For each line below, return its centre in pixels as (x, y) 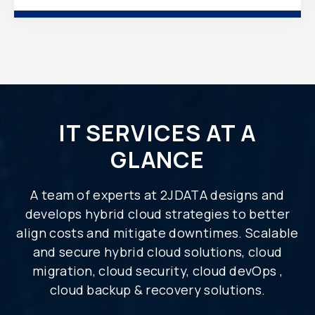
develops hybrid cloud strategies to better (157, 213)
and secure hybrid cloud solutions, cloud (157, 251)
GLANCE (157, 159)
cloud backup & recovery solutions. (157, 289)
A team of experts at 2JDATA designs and (157, 194)
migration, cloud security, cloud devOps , (157, 270)
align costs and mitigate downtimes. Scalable (157, 232)
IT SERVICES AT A (157, 133)
